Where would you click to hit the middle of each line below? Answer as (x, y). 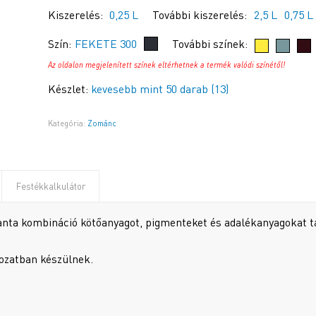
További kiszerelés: (200, 15)
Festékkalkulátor (51, 187)
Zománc (102, 123)
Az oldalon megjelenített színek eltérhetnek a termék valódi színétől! (167, 65)
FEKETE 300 (106, 44)
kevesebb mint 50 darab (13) (160, 89)
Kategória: (68, 123)
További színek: (210, 44)
